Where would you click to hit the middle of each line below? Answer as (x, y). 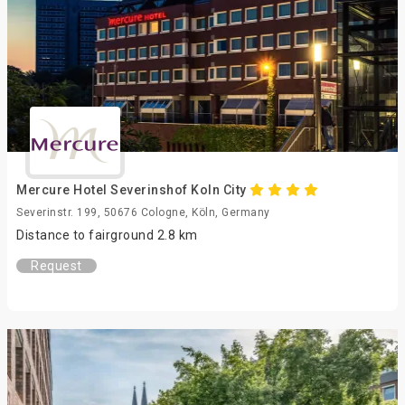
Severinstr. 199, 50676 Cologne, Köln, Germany (143, 212)
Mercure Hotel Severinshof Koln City (133, 190)
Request (57, 266)
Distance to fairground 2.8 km (107, 235)
